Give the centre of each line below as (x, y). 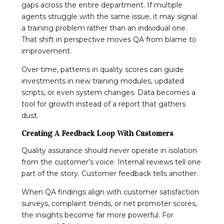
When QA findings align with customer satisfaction (110, 192)
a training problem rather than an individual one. (104, 28)
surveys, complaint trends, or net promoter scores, (109, 203)
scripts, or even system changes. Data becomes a (108, 92)
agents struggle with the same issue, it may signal (109, 16)
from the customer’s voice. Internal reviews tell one (111, 162)
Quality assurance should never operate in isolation (109, 150)
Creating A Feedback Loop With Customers (97, 133)
